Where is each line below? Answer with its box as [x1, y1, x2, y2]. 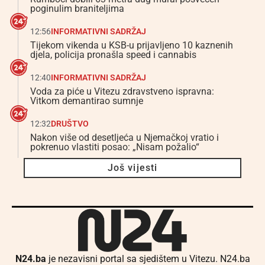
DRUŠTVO [51, 119, 89, 129]
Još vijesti [107, 162, 158, 174]
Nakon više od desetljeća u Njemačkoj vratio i [30, 132, 219, 144]
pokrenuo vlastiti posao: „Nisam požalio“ [30, 141, 199, 153]
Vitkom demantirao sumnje [30, 95, 143, 107]
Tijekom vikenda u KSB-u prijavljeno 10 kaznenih [30, 40, 233, 51]
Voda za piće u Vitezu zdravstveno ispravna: [30, 86, 214, 98]
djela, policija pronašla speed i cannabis [30, 49, 196, 61]
